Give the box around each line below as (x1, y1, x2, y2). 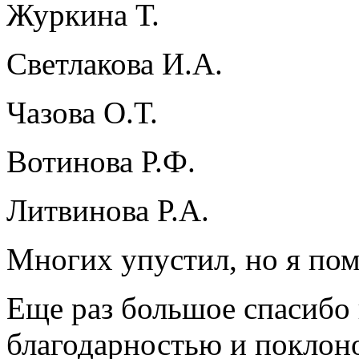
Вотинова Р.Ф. (6, 144, 196, 179)
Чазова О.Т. (6, 95, 158, 131)
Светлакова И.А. (6, 46, 223, 82)
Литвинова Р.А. (6, 193, 209, 228)
